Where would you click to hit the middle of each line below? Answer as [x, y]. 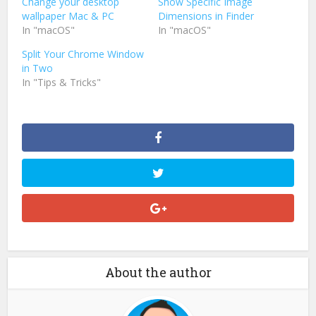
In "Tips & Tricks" [62, 82]
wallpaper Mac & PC [68, 16]
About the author [158, 272]
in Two [38, 68]
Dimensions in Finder [206, 16]
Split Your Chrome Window [83, 54]
